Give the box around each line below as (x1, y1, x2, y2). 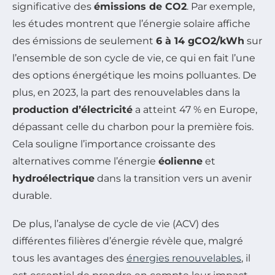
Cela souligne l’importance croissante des (12, 137, 215, 150)
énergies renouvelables (126, 252, 241, 264)
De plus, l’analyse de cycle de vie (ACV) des (12, 217, 219, 230)
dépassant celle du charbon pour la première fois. (12, 120, 254, 133)
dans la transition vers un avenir (95, 172, 252, 184)
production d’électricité (12, 103, 133, 115)
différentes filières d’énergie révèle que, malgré (12, 234, 243, 247)
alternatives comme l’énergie (12, 155, 158, 167)
